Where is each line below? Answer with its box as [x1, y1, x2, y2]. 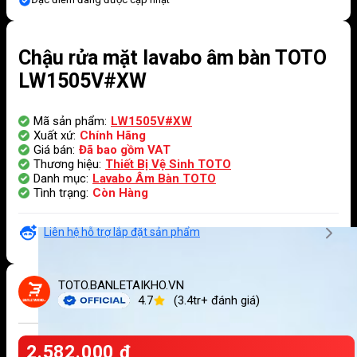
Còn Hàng [92, 185, 148, 200]
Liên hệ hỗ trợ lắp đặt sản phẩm [44, 226, 200, 238]
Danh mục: [33, 171, 88, 186]
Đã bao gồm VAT [79, 142, 171, 157]
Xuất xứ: [33, 127, 76, 143]
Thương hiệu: [33, 156, 101, 171]
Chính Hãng [80, 127, 146, 143]
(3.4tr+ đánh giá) [174, 292, 260, 308]
